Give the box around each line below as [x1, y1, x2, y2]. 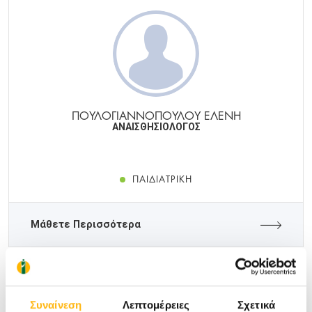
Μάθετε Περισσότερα [31, 219, 141, 231]
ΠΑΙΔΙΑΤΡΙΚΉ [132, 171, 192, 186]
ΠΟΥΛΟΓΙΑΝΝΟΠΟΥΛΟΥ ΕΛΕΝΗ [71, 106, 241, 124]
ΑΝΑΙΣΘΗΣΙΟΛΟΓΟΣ [111, 121, 201, 133]
